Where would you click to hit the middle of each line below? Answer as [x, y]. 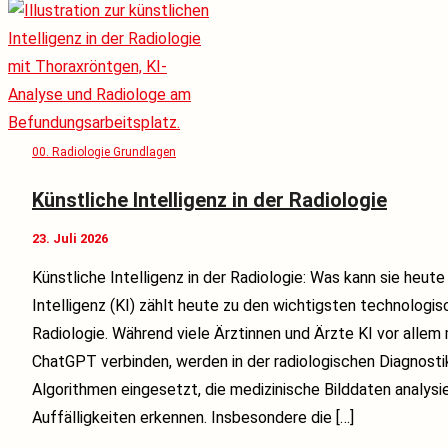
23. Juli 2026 [70, 238]
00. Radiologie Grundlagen [104, 152]
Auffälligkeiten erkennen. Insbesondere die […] [193, 417]
